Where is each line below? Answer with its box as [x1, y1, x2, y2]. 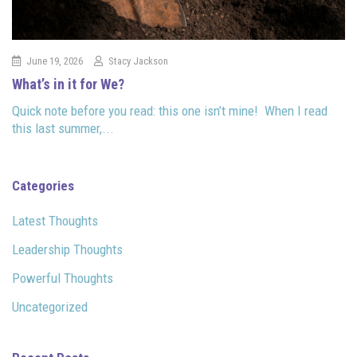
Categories [12, 177, 74, 194]
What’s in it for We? [12, 75, 124, 92]
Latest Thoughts [12, 212, 98, 229]
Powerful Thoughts [12, 269, 113, 286]
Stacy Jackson [108, 54, 168, 67]
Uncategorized [12, 298, 88, 315]
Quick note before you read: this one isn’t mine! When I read [12, 102, 328, 119]
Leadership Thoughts [12, 241, 123, 257]
